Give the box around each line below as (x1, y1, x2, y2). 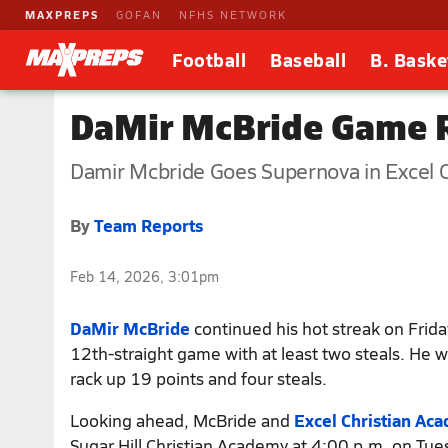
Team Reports (94, 213, 203, 238)
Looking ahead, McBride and (70, 407, 294, 432)
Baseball (270, 47, 346, 72)
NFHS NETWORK (179, 7, 287, 22)
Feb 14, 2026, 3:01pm (70, 266, 219, 286)
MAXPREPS (25, 7, 99, 22)
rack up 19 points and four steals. (70, 365, 327, 390)
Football (172, 47, 246, 72)
